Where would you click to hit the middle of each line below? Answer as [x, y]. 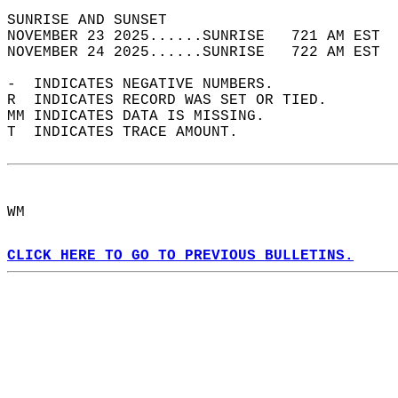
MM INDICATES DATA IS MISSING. [145, 116]
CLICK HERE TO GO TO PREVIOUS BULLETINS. [180, 256]
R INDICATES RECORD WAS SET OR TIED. [176, 100]
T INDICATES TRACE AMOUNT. [131, 132]
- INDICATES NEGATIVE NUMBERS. [149, 84]
